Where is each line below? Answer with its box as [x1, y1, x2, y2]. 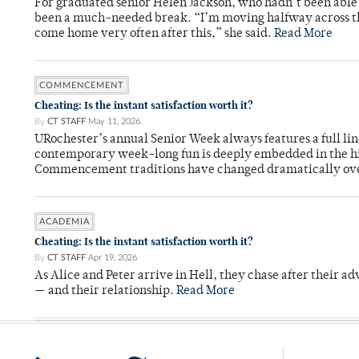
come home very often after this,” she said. [34, 28, 274, 41]
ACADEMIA [39, 217, 90, 227]
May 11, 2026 [88, 117, 140, 127]
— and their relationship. [34, 285, 176, 298]
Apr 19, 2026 [88, 253, 137, 263]
